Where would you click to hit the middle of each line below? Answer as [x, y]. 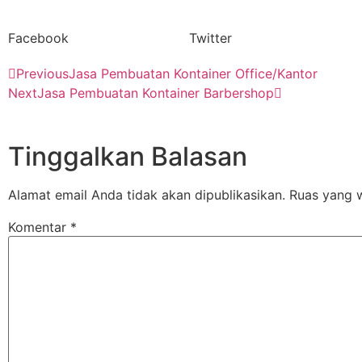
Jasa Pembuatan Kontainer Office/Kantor [193, 74]
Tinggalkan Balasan [128, 157]
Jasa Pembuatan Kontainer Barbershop [156, 93]
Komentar [39, 227]
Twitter [210, 38]
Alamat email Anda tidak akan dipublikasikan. [147, 195]
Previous [42, 74]
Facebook [38, 38]
